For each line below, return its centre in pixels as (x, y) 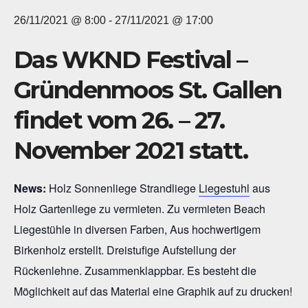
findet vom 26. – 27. (119, 121)
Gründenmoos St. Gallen (148, 90)
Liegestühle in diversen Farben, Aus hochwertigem (137, 230)
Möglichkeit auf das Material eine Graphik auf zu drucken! (153, 291)
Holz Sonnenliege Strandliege (122, 188)
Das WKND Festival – (131, 60)
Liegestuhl (224, 188)
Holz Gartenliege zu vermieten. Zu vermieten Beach (140, 209)
